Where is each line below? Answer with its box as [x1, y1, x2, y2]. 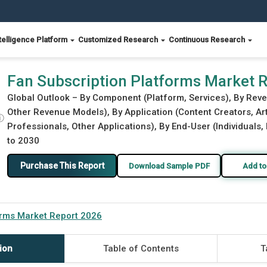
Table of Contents [103, 243, 179, 254]
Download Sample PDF [128, 161, 210, 170]
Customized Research [78, 35, 160, 44]
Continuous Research [169, 35, 247, 44]
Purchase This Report [20, 160, 104, 170]
